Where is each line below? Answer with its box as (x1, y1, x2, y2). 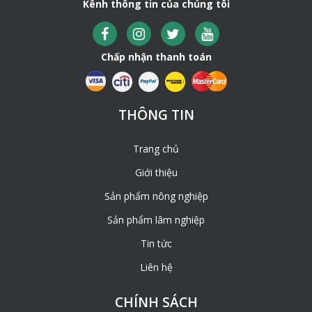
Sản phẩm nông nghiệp (104, 189, 208, 203)
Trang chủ (133, 142, 179, 156)
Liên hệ (139, 260, 173, 274)
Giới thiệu (134, 166, 178, 180)
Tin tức (140, 237, 172, 251)
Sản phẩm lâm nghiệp (107, 213, 205, 227)
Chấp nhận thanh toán (100, 50, 212, 64)
